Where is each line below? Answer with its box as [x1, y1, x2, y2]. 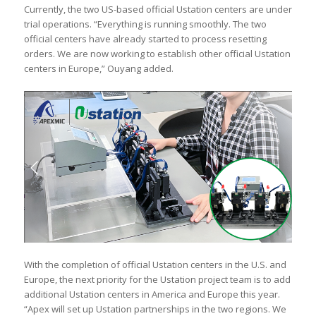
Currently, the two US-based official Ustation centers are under [23, 3, 292, 16]
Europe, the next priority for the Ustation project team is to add [23, 272, 291, 286]
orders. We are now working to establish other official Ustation [23, 47, 291, 61]
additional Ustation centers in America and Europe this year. [23, 287, 280, 300]
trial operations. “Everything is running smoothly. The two [23, 18, 267, 31]
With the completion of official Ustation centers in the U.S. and [23, 257, 286, 271]
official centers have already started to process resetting [23, 32, 267, 46]
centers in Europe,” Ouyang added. [23, 62, 174, 75]
